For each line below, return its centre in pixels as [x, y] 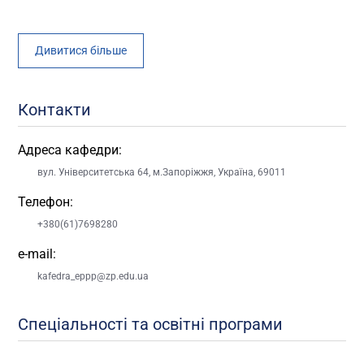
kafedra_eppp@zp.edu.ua [93, 276]
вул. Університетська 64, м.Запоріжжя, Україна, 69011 [162, 172]
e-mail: [37, 253]
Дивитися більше [81, 50]
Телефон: [46, 201]
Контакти [55, 109]
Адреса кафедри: [70, 149]
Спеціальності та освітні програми [151, 324]
